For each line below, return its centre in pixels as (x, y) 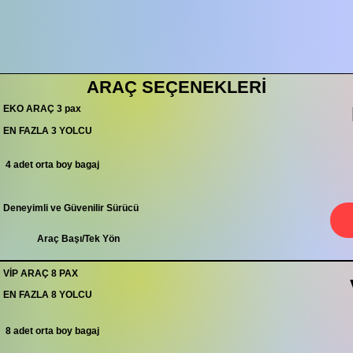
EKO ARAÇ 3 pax (42, 109)
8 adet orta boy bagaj (51, 331)
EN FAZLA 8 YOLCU (48, 295)
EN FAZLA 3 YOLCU (48, 131)
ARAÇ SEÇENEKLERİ (176, 87)
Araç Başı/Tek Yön (77, 239)
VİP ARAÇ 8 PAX (41, 273)
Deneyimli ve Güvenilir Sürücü (71, 208)
